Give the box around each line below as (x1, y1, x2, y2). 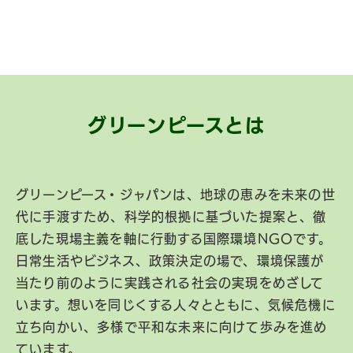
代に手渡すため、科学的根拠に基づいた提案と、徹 (16, 210, 327, 224)
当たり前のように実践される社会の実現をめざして (16, 277, 325, 290)
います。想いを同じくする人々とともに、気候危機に (16, 299, 336, 312)
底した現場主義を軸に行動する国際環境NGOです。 (16, 232, 332, 246)
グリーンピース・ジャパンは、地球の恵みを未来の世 (16, 188, 336, 202)
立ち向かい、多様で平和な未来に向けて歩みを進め (16, 321, 328, 334)
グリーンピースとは (87, 116, 266, 136)
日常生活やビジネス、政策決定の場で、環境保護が (16, 255, 325, 268)
